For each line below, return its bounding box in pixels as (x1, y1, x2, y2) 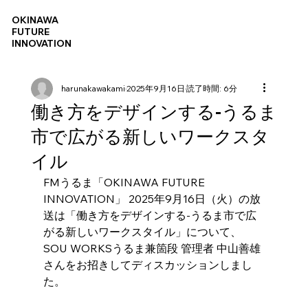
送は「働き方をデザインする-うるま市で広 (43, 208, 256, 223)
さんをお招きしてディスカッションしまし (43, 258, 252, 272)
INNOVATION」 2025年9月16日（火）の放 (43, 192, 261, 206)
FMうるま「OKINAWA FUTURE (43, 175, 208, 190)
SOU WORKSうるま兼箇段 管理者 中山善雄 (43, 241, 261, 256)
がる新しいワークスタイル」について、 (43, 225, 241, 239)
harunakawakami (60, 83, 125, 94)
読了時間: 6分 (186, 83, 237, 94)
